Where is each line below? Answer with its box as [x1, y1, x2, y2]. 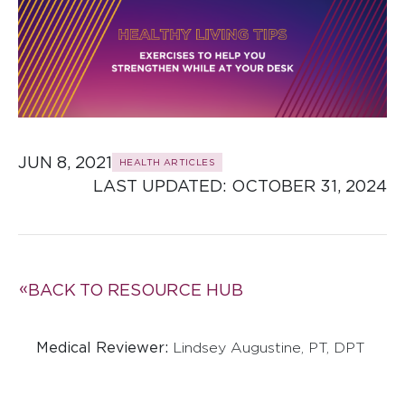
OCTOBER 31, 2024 [231, 175, 387, 195]
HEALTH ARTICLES [119, 156, 215, 168]
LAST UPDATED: [93, 175, 231, 195]
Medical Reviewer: [36, 338, 173, 356]
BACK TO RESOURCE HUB [27, 279, 243, 299]
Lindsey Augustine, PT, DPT [173, 339, 365, 355]
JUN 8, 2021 [18, 152, 112, 172]
